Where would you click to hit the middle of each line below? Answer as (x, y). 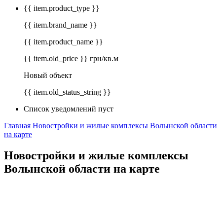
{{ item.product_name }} (63, 42)
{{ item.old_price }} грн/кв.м (71, 59)
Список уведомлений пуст (69, 109)
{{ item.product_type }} (62, 8)
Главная (17, 126)
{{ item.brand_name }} (60, 25)
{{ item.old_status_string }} (67, 92)
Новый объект (48, 75)
